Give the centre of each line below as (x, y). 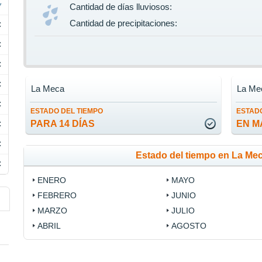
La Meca (48, 89)
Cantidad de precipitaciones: (124, 23)
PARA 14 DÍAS (63, 124)
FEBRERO (57, 196)
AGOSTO (189, 226)
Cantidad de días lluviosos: (121, 7)
